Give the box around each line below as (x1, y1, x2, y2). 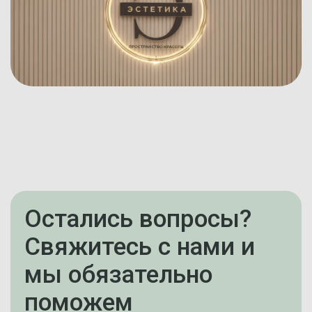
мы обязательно (24, 259, 212, 289)
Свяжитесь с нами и (24, 231, 255, 261)
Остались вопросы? (24, 203, 251, 233)
